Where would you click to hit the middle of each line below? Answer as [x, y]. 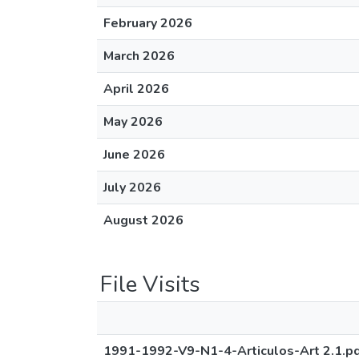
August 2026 [143, 220]
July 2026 [132, 188]
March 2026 [139, 56]
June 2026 [134, 155]
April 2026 [136, 89]
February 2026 [148, 23]
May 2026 [133, 122]
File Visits [150, 284]
